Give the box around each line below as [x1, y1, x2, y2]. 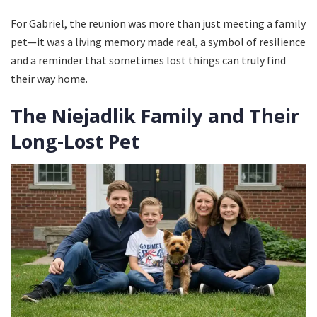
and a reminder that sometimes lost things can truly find [11, 52, 286, 67]
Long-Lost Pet [11, 128, 139, 155]
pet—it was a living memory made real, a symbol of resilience [11, 34, 306, 49]
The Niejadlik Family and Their [11, 103, 299, 129]
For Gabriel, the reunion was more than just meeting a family [11, 16, 306, 30]
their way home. [11, 71, 88, 86]
